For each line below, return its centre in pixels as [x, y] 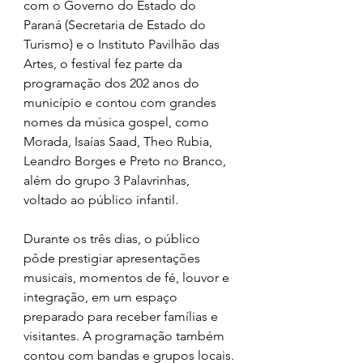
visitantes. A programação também [126, 336]
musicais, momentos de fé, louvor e [128, 278]
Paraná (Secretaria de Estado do [116, 25]
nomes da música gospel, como [118, 122]
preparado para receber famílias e [122, 317]
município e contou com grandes [122, 103]
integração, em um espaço [102, 297]
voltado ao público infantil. [101, 200]
